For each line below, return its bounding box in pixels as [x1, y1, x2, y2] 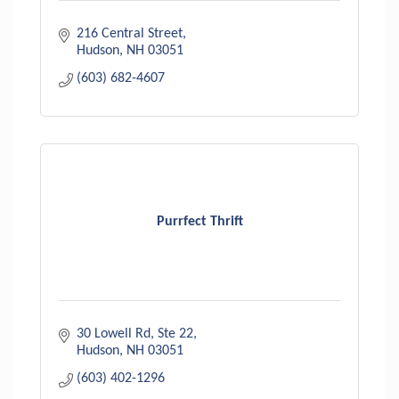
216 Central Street [77, 26, 183, 41]
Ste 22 [158, 326, 193, 341]
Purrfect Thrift [156, 215, 243, 230]
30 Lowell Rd [77, 326, 151, 341]
